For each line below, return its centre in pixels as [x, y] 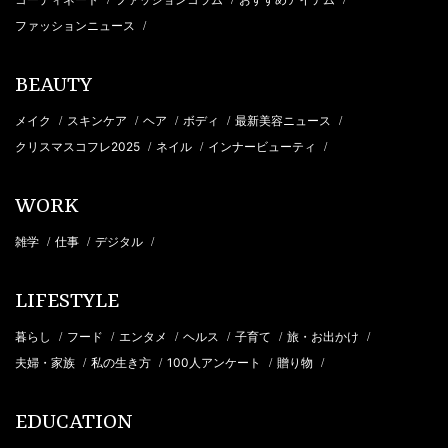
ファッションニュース [76, 26]
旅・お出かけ [324, 337]
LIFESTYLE [67, 302]
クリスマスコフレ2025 [79, 147]
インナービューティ [263, 147]
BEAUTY [53, 86]
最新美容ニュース [284, 121]
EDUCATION [74, 423]
